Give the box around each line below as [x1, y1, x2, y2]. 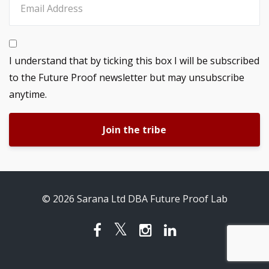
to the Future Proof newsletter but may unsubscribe [9, 70, 244, 84]
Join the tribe [103, 122, 166, 136]
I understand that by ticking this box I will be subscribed [9, 53, 259, 67]
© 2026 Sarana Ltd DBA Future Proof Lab [41, 192, 228, 205]
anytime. [9, 87, 47, 101]
